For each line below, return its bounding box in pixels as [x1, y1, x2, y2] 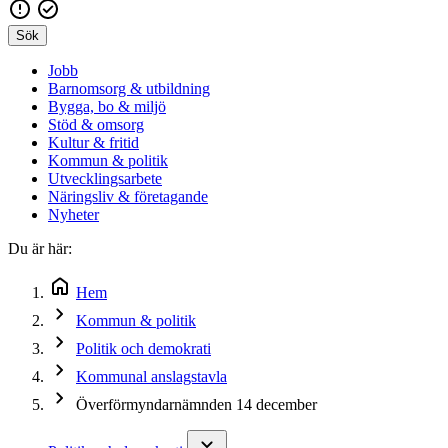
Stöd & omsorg [48, 116, 144, 134]
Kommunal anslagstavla [76, 368, 227, 386]
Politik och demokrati [76, 340, 211, 358]
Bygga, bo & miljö [48, 98, 166, 116]
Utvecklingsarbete [48, 170, 162, 188]
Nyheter [48, 206, 99, 224]
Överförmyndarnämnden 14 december [76, 396, 317, 414]
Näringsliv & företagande [48, 188, 208, 206]
